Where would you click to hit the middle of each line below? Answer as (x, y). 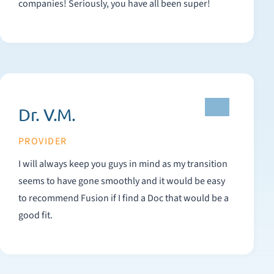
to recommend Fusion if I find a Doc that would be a (124, 198)
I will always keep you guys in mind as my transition (123, 164)
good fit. (35, 215)
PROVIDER (43, 141)
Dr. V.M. (47, 115)
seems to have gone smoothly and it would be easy (122, 181)
